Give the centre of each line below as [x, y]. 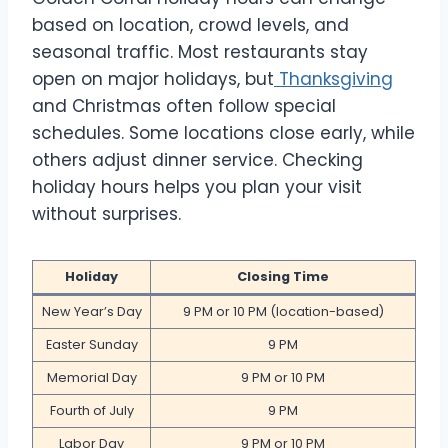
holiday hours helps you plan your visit [197, 187]
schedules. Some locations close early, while [223, 133]
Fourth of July [91, 411]
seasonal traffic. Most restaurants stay [200, 52]
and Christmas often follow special [184, 106]
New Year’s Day [91, 312]
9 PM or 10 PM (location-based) [283, 312]
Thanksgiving [333, 79]
